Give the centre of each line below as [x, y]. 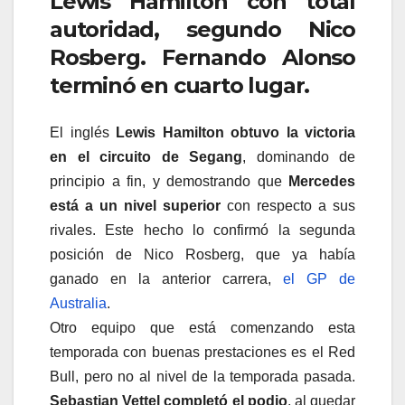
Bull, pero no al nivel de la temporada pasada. [202, 376]
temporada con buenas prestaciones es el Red [202, 352]
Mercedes [322, 181]
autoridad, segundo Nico [202, 30]
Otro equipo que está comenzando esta [202, 327]
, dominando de [299, 156]
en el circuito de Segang [146, 156]
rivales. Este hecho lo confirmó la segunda [202, 230]
